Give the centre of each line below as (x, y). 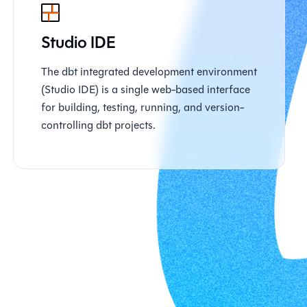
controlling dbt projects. (98, 125)
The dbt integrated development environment (149, 72)
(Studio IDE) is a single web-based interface (145, 89)
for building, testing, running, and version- (142, 107)
